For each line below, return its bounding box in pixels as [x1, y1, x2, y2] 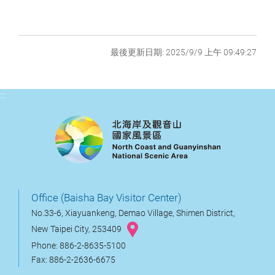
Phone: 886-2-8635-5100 [31, 241, 126, 252]
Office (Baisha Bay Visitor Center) [31, 192, 182, 204]
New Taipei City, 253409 [31, 223, 123, 234]
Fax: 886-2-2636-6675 [31, 255, 115, 266]
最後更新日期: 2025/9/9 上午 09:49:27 [110, 47, 257, 58]
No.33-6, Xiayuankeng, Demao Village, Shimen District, [31, 208, 235, 219]
